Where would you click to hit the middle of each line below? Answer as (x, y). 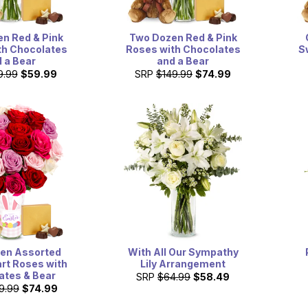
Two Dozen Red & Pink (183, 37)
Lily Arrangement (183, 264)
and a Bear (183, 60)
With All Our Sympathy (183, 252)
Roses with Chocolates (183, 49)
